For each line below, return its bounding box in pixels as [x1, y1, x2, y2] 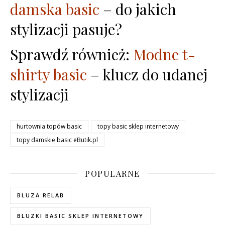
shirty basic [10, 64, 87, 84]
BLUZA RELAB [17, 191, 64, 199]
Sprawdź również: [10, 44, 133, 64]
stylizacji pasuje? [10, 19, 122, 39]
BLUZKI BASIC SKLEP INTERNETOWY [17, 211, 144, 219]
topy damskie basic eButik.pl [17, 135, 98, 144]
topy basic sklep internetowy [97, 122, 179, 131]
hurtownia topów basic [17, 122, 82, 131]
